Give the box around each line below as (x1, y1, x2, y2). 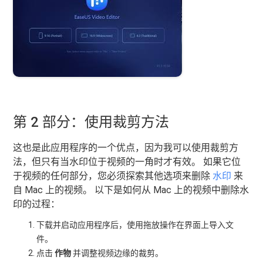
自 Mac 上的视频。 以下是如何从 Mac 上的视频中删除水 (13, 184, 249, 195)
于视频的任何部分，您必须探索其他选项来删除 (13, 170, 213, 181)
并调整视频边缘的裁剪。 (71, 248, 164, 258)
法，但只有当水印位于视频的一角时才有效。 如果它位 (13, 156, 241, 167)
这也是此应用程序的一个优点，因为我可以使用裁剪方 (13, 142, 239, 153)
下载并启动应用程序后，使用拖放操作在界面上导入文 (36, 220, 234, 230)
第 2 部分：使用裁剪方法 (13, 114, 170, 130)
